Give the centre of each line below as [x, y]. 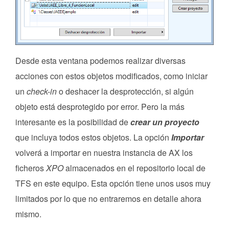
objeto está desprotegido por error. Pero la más [100, 107]
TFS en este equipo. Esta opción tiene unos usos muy [113, 184]
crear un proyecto [165, 122]
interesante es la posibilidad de [73, 122]
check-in [42, 91]
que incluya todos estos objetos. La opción [93, 138]
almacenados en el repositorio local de [134, 168]
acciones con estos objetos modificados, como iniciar [111, 76]
